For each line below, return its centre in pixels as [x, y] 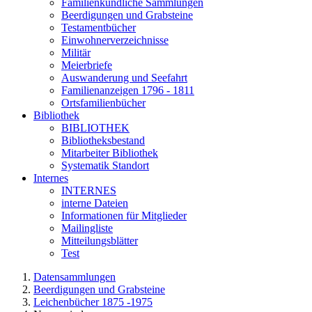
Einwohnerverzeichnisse [115, 40]
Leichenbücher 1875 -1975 [93, 302]
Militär [76, 53]
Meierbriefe [87, 65]
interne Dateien [95, 203]
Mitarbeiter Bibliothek [110, 153]
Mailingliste [87, 228]
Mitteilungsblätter [100, 241]
